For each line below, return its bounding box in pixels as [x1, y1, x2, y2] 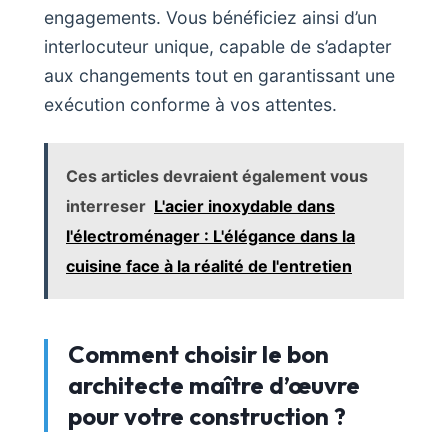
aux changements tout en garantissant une [44, 65, 395, 87]
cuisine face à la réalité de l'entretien [66, 256, 352, 277]
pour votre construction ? [68, 401, 346, 432]
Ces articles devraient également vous [66, 166, 368, 187]
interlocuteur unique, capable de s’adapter [44, 36, 392, 58]
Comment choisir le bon [68, 339, 329, 370]
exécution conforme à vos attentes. [44, 94, 337, 116]
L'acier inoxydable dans [154, 196, 335, 217]
